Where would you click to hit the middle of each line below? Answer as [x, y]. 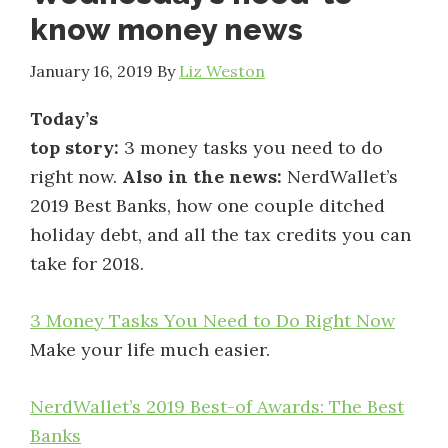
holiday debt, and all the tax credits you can [220, 234]
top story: [74, 147]
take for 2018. [87, 263]
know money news [166, 29]
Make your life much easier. [150, 349]
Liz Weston [222, 71]
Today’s [64, 118]
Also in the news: [202, 176]
